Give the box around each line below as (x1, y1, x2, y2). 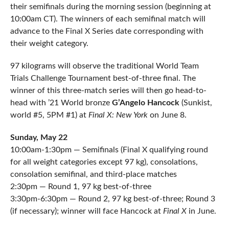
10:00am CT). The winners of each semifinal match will (10, 15, 205, 24)
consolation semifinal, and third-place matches (10, 170, 177, 179)
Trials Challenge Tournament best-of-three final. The (10, 74, 196, 83)
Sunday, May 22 (10, 133, 67, 142)
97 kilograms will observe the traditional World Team (10, 62, 199, 71)
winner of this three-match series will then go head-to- (10, 86, 207, 95)
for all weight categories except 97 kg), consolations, (10, 158, 198, 167)
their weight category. (10, 39, 88, 48)
